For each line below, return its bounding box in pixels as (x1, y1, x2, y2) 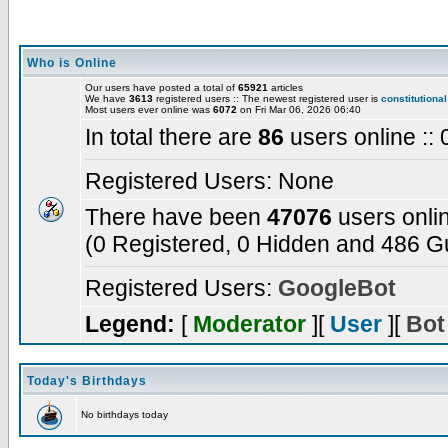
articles (268, 82, 303, 93)
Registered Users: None (85, 168, 334, 194)
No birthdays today (81, 409, 168, 420)
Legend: (85, 311, 175, 337)
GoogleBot (278, 275, 396, 301)
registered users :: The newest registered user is (153, 93, 381, 104)
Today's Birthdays (27, 374, 147, 388)
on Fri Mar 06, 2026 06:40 (237, 104, 361, 115)
